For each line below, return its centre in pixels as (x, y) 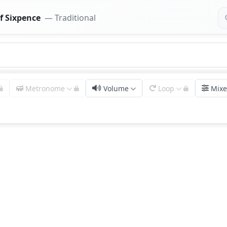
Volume (116, 88)
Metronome (45, 88)
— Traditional (70, 18)
